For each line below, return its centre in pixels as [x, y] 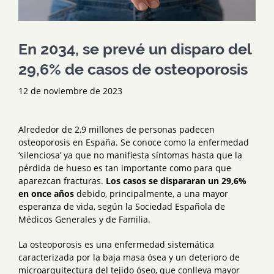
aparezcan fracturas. [62, 180]
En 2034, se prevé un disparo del [135, 49]
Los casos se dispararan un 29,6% [176, 180]
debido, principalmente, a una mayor [151, 193]
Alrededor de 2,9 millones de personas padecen [117, 129]
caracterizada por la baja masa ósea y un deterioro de [129, 257]
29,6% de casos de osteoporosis [133, 69]
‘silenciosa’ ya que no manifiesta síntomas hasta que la [130, 155]
